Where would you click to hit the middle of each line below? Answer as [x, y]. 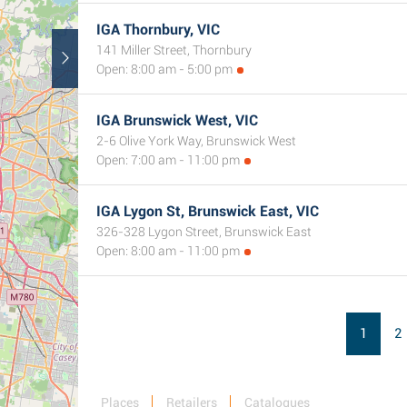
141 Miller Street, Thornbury [174, 50]
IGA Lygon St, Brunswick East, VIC [208, 211]
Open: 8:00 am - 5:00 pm [164, 69]
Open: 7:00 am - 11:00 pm [168, 160]
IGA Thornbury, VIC [158, 30]
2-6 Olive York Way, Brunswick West [196, 141]
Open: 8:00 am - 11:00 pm [168, 251]
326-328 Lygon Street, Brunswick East [204, 232]
